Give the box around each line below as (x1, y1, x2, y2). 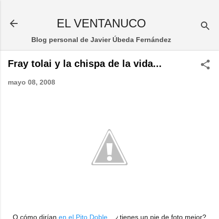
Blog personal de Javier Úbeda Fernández (31, 36, 171, 44)
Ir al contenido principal (69, 8, 150, 16)
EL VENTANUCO (56, 17, 146, 30)
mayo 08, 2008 (8, 78, 55, 86)
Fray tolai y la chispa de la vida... (8, 58, 162, 69)
